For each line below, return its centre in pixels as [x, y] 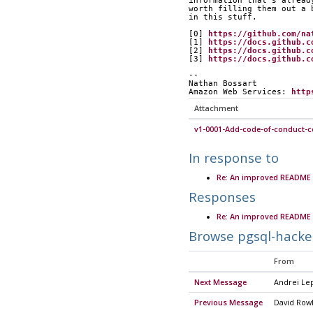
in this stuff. [223, 17]
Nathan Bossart [223, 83]
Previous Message [228, 302]
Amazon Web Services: [240, 92]
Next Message [220, 282]
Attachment [216, 108]
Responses [222, 197]
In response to [233, 157]
